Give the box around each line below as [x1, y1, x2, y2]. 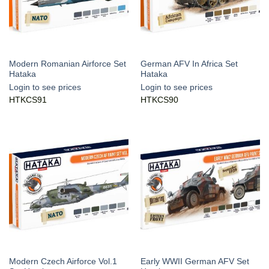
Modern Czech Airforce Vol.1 [8, 256, 117, 266]
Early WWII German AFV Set [140, 256, 249, 266]
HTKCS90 [140, 95, 178, 104]
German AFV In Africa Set [140, 59, 238, 69]
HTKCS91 [8, 95, 47, 104]
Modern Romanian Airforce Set [8, 59, 126, 69]
